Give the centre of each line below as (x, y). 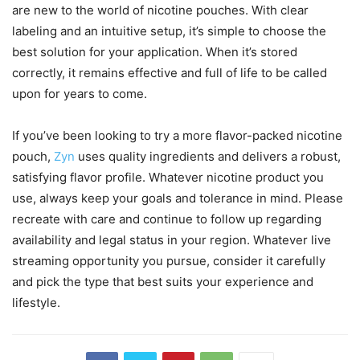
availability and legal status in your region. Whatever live (172, 240)
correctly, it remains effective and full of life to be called (170, 73)
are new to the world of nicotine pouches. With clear (160, 10)
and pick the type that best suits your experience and (163, 282)
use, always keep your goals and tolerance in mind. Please (178, 198)
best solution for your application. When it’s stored (155, 52)
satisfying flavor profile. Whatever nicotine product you (168, 178)
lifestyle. (36, 303)
